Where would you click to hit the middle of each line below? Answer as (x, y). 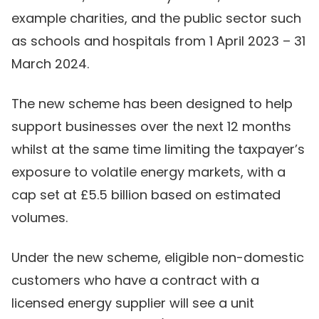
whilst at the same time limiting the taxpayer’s (158, 149)
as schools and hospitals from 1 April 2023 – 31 (158, 41)
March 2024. (50, 64)
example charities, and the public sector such (156, 18)
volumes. (40, 218)
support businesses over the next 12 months (151, 126)
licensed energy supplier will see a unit (133, 303)
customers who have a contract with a (135, 280)
